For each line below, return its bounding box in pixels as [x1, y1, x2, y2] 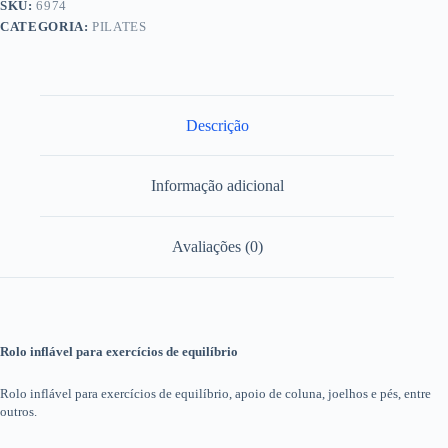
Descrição [185, 116, 249, 134]
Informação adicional [150, 177, 284, 195]
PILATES [92, 18, 147, 34]
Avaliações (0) [171, 237, 263, 255]
